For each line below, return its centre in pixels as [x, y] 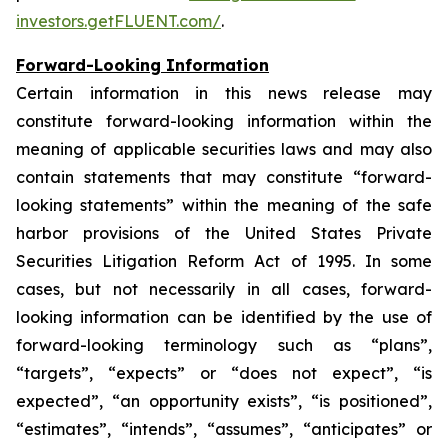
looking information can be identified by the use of [224, 317]
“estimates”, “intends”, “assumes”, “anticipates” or [224, 429]
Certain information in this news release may [224, 93]
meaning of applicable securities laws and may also [224, 149]
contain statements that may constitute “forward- [224, 177]
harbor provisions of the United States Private [224, 233]
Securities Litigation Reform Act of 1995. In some [224, 261]
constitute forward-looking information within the [224, 121]
